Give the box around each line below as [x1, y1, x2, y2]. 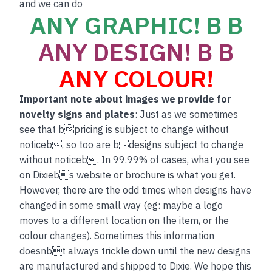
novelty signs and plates [19, 107, 135, 120]
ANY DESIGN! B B [38, 35, 234, 67]
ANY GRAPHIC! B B [29, 8, 243, 41]
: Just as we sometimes [135, 107, 239, 120]
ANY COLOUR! [58, 62, 214, 94]
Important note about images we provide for [19, 92, 232, 105]
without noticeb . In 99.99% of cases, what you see [19, 153, 250, 166]
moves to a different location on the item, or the [19, 214, 229, 226]
